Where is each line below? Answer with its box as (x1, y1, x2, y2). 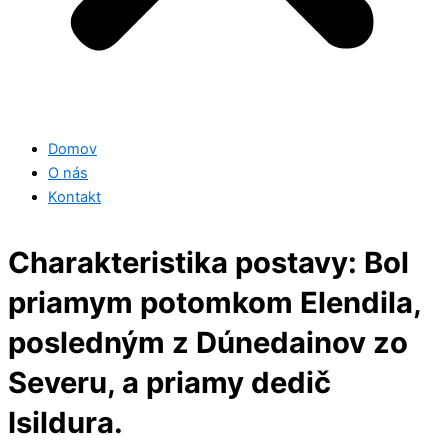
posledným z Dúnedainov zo (8, 324, 408, 360)
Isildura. (8, 404, 123, 440)
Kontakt (48, 187, 101, 206)
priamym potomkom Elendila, (8, 284, 421, 320)
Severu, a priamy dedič (8, 364, 331, 400)
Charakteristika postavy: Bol (8, 244, 409, 280)
